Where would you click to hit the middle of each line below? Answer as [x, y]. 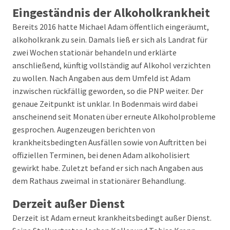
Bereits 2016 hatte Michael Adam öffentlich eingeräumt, [111, 27]
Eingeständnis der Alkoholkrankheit [111, 13]
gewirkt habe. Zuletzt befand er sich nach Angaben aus [108, 168]
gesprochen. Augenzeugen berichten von [84, 129]
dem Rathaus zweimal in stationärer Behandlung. [99, 181]
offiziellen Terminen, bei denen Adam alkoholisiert [101, 155]
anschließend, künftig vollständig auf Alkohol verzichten [111, 65]
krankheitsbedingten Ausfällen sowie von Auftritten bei [109, 142]
